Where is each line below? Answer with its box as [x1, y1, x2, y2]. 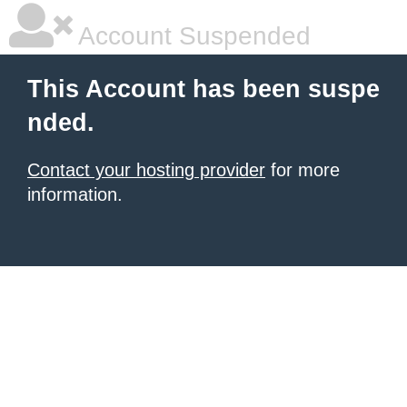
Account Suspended [73, 22, 311, 50]
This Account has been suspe [27, 75, 380, 103]
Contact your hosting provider [27, 160, 265, 180]
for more [265, 160, 340, 180]
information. [27, 184, 123, 204]
